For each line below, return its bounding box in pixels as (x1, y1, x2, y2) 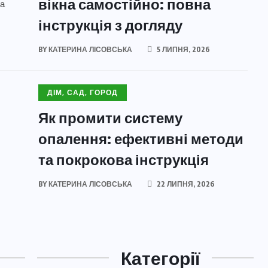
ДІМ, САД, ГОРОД (47, 88, 118, 98)
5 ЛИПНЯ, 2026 (155, 45, 210, 54)
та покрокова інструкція (38, 150, 209, 168)
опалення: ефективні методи (38, 129, 243, 147)
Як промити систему (38, 108, 182, 126)
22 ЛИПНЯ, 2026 (155, 179, 215, 188)
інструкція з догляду (38, 16, 182, 33)
